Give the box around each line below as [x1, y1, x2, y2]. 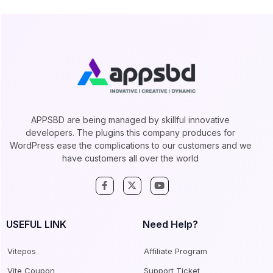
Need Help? [143, 218, 198, 230]
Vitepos [7, 246, 36, 256]
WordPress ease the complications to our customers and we [9, 140, 252, 151]
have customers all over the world [62, 152, 199, 163]
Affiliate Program [144, 246, 207, 256]
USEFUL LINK [6, 218, 66, 230]
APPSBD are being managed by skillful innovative [31, 114, 230, 125]
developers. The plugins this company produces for [26, 127, 235, 138]
